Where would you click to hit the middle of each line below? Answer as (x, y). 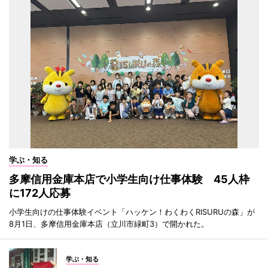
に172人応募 (40, 193)
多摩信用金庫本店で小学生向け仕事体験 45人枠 (129, 179)
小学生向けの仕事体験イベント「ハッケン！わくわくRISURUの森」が (132, 211)
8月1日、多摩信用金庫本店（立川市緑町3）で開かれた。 (109, 223)
